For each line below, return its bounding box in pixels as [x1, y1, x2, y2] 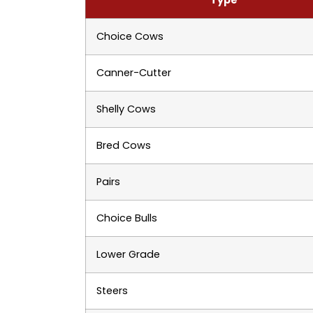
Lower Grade [96, 247, 160, 261]
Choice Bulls [96, 210, 157, 225]
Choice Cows [96, 29, 163, 43]
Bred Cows [96, 138, 151, 152]
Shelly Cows [96, 101, 156, 116]
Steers [96, 283, 128, 298]
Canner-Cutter [96, 65, 171, 80]
